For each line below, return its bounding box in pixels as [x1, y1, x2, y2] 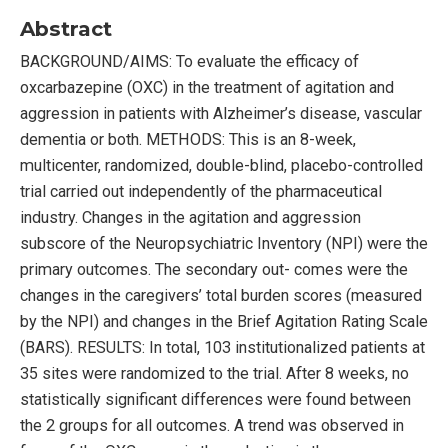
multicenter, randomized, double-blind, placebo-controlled [20, 155, 423, 175]
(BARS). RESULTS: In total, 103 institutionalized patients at [20, 337, 425, 357]
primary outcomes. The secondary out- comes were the [20, 259, 408, 279]
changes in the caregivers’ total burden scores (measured [20, 285, 422, 305]
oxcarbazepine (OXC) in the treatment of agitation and [20, 77, 394, 97]
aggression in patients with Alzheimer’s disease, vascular [20, 103, 422, 123]
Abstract [20, 15, 112, 41]
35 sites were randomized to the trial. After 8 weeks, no [20, 363, 409, 383]
